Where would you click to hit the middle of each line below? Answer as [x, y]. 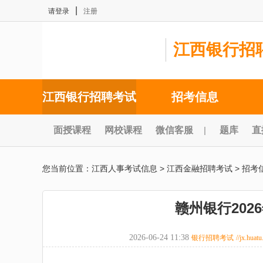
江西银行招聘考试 [89, 97]
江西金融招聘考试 [200, 168]
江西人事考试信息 [124, 168]
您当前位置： [67, 168]
